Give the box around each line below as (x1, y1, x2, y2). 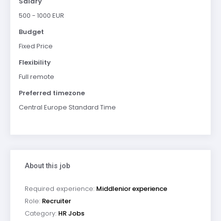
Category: (24, 208, 58, 218)
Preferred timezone (18, 88, 85, 98)
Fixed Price (18, 41, 53, 51)
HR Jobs (58, 208, 84, 218)
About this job (24, 162, 70, 170)
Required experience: (24, 184, 96, 193)
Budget (18, 27, 44, 37)
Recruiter (41, 196, 71, 206)
